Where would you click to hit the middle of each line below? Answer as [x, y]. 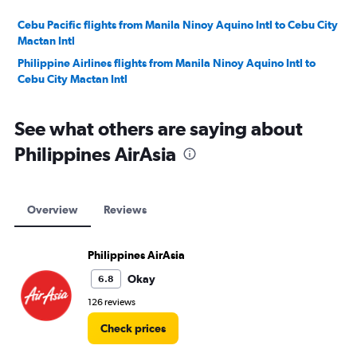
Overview [53, 210]
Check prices [133, 328]
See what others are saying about [159, 128]
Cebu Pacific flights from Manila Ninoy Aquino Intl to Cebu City [178, 25]
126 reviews [112, 302]
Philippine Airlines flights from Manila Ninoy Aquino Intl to [167, 63]
